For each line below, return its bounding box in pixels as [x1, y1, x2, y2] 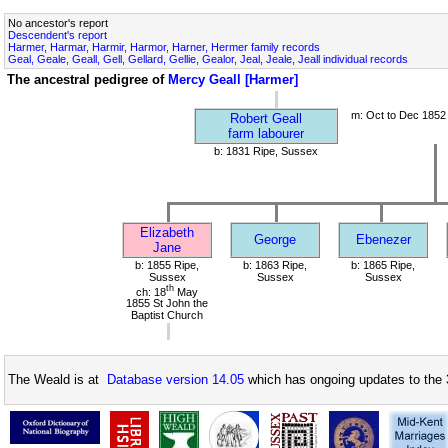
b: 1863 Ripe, [243, 258, 307, 271]
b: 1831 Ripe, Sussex [214, 144, 318, 157]
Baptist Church [131, 309, 203, 322]
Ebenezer [355, 231, 411, 247]
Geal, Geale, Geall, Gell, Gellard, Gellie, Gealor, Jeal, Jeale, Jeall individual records [8, 52, 408, 65]
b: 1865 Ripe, [351, 258, 415, 271]
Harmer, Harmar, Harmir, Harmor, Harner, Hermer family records [8, 40, 320, 53]
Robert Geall [230, 110, 302, 126]
